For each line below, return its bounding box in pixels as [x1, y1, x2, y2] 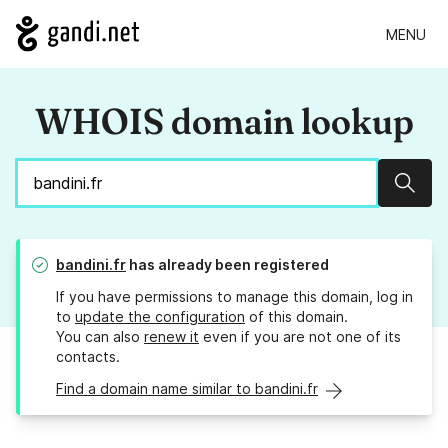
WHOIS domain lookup [34, 99, 414, 144]
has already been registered [126, 256, 329, 274]
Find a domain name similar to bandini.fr [56, 380, 318, 398]
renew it [144, 328, 199, 346]
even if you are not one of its [199, 328, 401, 346]
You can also [56, 328, 144, 346]
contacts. [56, 348, 120, 366]
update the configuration [75, 308, 245, 326]
